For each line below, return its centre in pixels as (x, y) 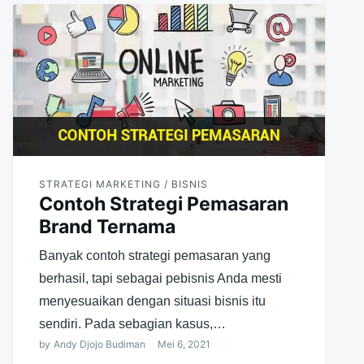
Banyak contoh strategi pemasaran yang (154, 255)
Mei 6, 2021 (184, 344)
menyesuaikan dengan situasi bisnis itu (152, 301)
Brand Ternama (107, 226)
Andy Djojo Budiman (99, 344)
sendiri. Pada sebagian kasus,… (132, 323)
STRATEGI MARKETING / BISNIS (123, 184)
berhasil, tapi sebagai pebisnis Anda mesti (160, 278)
